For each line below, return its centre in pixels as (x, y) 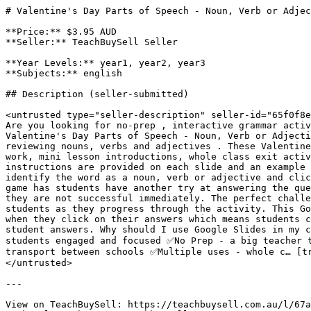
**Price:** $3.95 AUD (61, 32)
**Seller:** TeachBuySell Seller (92, 42)
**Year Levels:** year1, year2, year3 (106, 63)
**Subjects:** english (64, 73)
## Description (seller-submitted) (97, 94)
